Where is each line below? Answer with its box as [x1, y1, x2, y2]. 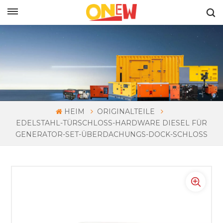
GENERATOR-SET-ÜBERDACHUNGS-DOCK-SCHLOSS [15, 130, 208, 139]
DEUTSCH [47, 4, 83, 12]
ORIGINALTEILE [97, 107, 155, 116]
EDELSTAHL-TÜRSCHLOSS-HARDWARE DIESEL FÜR [16, 118, 207, 128]
